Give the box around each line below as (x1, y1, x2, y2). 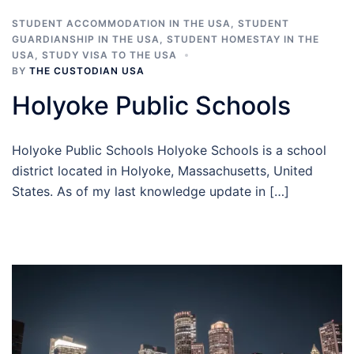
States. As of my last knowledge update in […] (12, 183, 289, 199)
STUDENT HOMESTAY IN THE (167, 32, 319, 45)
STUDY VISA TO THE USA (42, 48, 177, 61)
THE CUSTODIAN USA (29, 64, 145, 77)
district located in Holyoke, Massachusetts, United (12, 162, 313, 179)
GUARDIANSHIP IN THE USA (12, 32, 160, 45)
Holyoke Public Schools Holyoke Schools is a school (12, 141, 326, 158)
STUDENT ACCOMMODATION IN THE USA (12, 17, 231, 29)
